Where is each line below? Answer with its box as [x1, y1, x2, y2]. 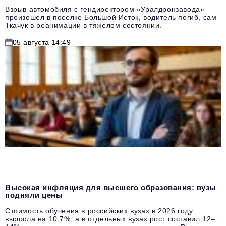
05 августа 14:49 [13, 38, 71, 47]
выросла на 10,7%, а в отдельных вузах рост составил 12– [5, 215, 216, 223]
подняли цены [5, 191, 63, 199]
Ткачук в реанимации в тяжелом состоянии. [5, 21, 162, 30]
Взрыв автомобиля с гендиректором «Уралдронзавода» [5, 5, 205, 14]
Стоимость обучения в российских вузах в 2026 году [5, 207, 193, 215]
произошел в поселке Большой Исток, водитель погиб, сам [5, 13, 217, 22]
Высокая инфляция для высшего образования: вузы [5, 183, 216, 192]
